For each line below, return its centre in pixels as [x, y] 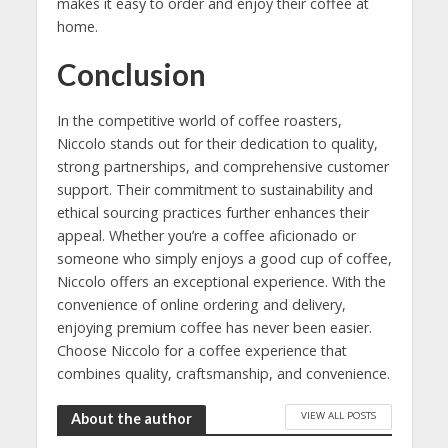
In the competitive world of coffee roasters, [199, 120]
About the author [131, 418]
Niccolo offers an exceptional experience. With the [221, 281]
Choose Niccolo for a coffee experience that [201, 350]
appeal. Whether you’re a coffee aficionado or [206, 235]
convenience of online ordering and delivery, [201, 304]
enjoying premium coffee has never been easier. [214, 327]
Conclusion [131, 74]
